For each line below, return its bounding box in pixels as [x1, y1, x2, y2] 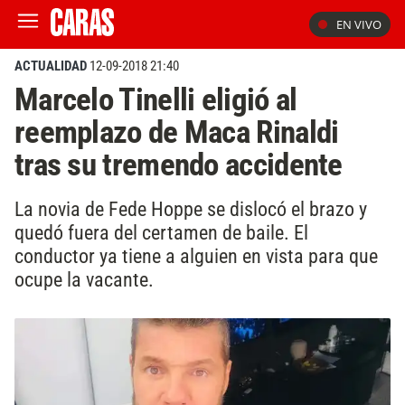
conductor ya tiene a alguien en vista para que [14, 243, 378, 268]
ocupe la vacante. [14, 267, 154, 291]
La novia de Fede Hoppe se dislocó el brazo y [14, 196, 367, 221]
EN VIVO [336, 16, 381, 33]
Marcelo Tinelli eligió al [14, 80, 297, 118]
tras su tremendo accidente [14, 146, 343, 184]
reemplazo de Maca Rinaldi [14, 113, 339, 151]
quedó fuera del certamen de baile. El [14, 220, 308, 244]
